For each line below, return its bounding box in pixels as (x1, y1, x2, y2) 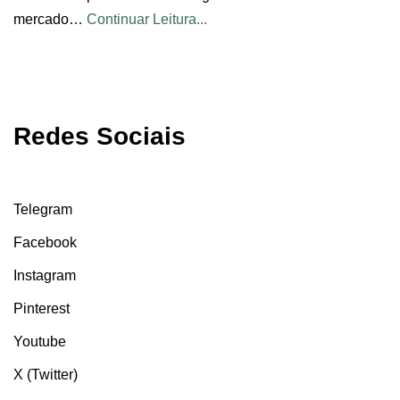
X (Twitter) (13, 367, 78, 382)
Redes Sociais (13, 122, 186, 150)
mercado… (13, 11, 87, 27)
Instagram (13, 268, 76, 283)
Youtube (13, 334, 66, 349)
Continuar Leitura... (87, 11, 207, 27)
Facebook (13, 235, 77, 250)
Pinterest (13, 301, 70, 316)
